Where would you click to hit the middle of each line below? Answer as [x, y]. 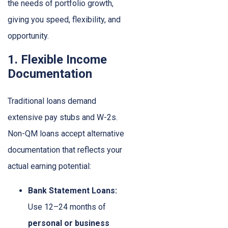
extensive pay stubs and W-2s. [63, 118]
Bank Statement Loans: [73, 191]
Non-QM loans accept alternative [66, 134]
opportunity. [28, 36]
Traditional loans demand [52, 101]
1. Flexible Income [57, 60]
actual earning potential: [49, 166]
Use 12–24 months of [67, 207]
